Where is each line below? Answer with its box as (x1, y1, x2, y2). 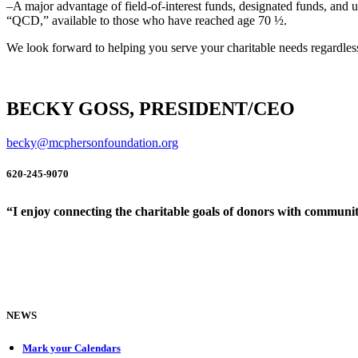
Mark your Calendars (22, 341, 121, 354)
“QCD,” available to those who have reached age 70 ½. (6, 14, 287, 27)
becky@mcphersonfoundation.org (6, 135, 178, 149)
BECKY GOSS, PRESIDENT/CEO (6, 97, 295, 119)
